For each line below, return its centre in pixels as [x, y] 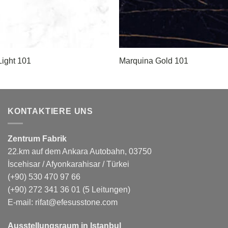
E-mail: [21, 203]
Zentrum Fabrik [37, 139]
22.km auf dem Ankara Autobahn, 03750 [80, 152]
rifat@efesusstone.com [76, 203]
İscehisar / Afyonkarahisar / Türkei [68, 164]
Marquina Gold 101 [153, 61]
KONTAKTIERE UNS [50, 111]
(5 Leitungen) [105, 190]
